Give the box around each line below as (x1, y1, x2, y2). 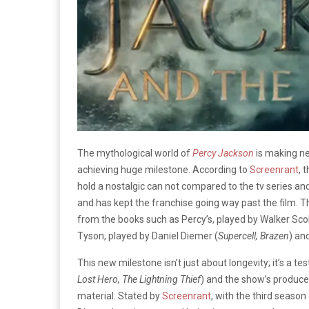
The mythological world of (77, 147, 192, 159)
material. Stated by (77, 290, 162, 301)
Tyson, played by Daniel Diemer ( (77, 230, 218, 241)
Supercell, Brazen (218, 230, 289, 241)
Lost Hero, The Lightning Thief (77, 273, 201, 285)
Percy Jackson (192, 147, 254, 159)
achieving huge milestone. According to (77, 163, 250, 175)
